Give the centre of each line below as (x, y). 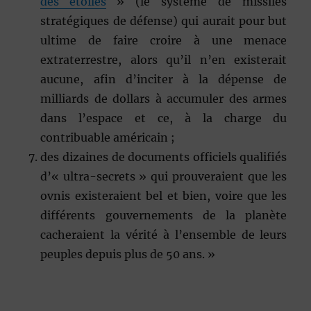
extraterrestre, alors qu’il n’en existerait (164, 60)
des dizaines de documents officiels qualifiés (164, 157)
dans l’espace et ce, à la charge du (164, 118)
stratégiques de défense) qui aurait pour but (164, 21)
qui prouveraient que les (217, 177)
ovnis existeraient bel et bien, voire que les (164, 196)
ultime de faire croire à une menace (164, 41)
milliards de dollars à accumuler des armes (164, 99)
